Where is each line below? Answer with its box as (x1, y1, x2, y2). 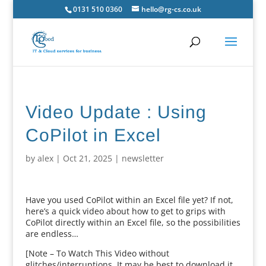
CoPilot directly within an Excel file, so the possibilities (25, 217, 240, 228)
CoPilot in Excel (25, 125, 161, 145)
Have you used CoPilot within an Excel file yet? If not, (25, 194, 233, 205)
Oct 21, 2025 (62, 153, 112, 164)
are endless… (25, 228, 78, 239)
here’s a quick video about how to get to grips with (25, 205, 226, 217)
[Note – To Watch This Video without (25, 248, 169, 259)
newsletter (121, 153, 164, 164)
